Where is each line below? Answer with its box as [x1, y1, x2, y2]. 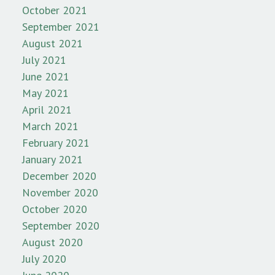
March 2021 [22, 119, 79, 134]
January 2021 [22, 152, 83, 167]
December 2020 [22, 169, 96, 184]
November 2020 [22, 185, 98, 200]
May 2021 [22, 86, 69, 101]
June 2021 [22, 69, 69, 84]
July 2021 [22, 53, 66, 68]
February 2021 [22, 136, 90, 150]
